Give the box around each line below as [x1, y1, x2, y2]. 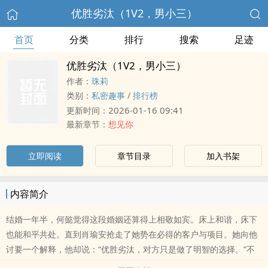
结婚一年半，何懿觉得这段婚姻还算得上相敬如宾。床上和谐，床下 [6, 214, 257, 225]
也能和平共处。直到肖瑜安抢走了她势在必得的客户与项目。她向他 [6, 229, 257, 240]
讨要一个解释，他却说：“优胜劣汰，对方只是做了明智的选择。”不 [6, 243, 255, 255]
